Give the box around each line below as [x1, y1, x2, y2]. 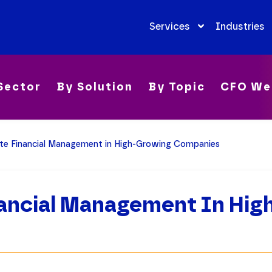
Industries [215, 20, 265, 32]
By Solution [56, 80, 133, 94]
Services [149, 20, 190, 32]
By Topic [148, 80, 205, 94]
